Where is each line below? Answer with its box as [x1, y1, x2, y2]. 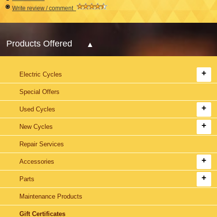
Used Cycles [19, 105, 55, 113]
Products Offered [6, 38, 72, 48]
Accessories [19, 157, 54, 165]
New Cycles [19, 123, 53, 130]
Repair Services [19, 140, 64, 148]
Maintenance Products [19, 192, 82, 200]
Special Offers [19, 88, 60, 95]
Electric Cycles [19, 70, 62, 78]
